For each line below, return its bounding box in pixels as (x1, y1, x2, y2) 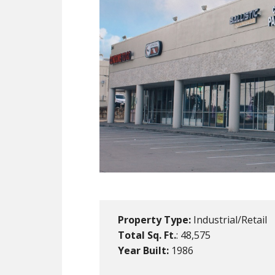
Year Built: (118, 243, 169, 257)
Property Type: (118, 212, 191, 227)
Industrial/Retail (191, 212, 267, 227)
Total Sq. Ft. (118, 228, 176, 242)
